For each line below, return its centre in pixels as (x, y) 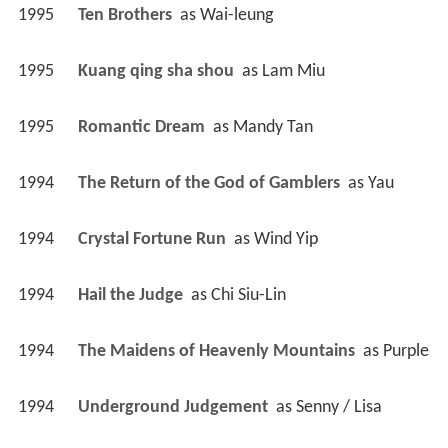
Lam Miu (293, 71)
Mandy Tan (272, 127)
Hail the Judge (132, 295)
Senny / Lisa (338, 407)
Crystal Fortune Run (153, 239)
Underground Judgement (174, 407)
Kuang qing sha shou (157, 71)
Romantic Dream (143, 127)
